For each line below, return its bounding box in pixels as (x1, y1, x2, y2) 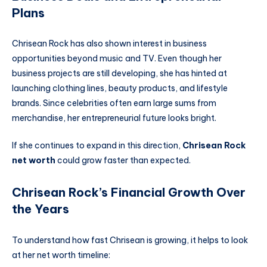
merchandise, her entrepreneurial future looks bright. (12, 113, 216, 124)
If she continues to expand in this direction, (12, 139, 182, 151)
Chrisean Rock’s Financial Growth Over (12, 185, 246, 200)
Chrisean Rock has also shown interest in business (12, 38, 207, 49)
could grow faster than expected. (55, 154, 191, 166)
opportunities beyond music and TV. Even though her (12, 53, 222, 64)
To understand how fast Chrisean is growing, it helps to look (12, 234, 248, 246)
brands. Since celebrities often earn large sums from (12, 98, 216, 109)
